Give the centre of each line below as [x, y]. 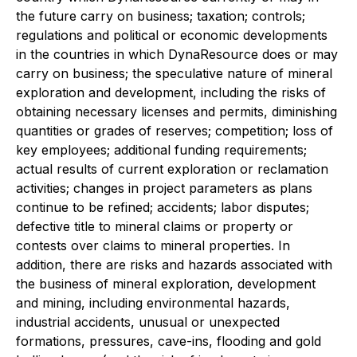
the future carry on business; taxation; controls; [161, 16]
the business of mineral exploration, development [166, 284]
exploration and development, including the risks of [171, 92]
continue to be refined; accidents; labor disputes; [163, 207]
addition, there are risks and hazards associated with [174, 265]
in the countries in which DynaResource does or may [177, 54]
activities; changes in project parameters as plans [164, 188]
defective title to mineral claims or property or [155, 226]
